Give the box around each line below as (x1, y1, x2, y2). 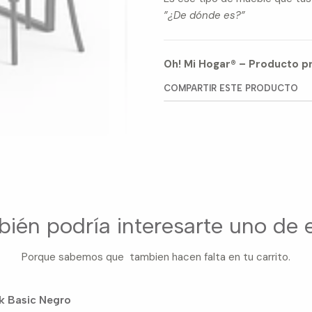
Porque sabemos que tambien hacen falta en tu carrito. (22, 250, 290, 265)
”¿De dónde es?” (164, 8, 246, 23)
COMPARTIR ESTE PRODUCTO (164, 82, 299, 93)
